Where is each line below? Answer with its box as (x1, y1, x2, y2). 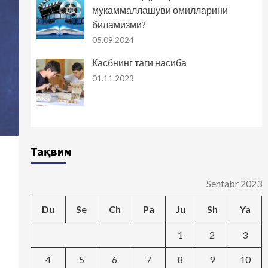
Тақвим (30, 144, 72, 159)
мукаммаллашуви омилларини (92, 4, 228, 16)
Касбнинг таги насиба (92, 57, 187, 69)
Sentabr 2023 (206, 178, 262, 190)
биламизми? (92, 19, 146, 31)
